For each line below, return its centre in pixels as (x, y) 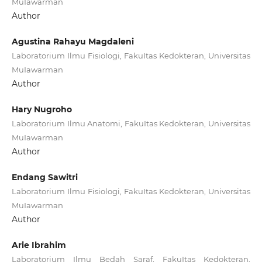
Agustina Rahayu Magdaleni (73, 42)
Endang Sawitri (44, 177)
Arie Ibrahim (39, 245)
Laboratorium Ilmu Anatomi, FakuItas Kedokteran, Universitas (131, 124)
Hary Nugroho (42, 110)
